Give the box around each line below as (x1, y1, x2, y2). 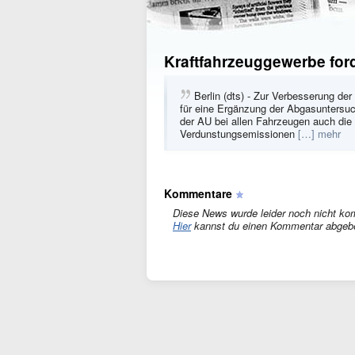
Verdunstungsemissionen (180, 126, 298, 141)
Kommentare (164, 185, 232, 201)
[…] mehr (298, 126, 341, 141)
